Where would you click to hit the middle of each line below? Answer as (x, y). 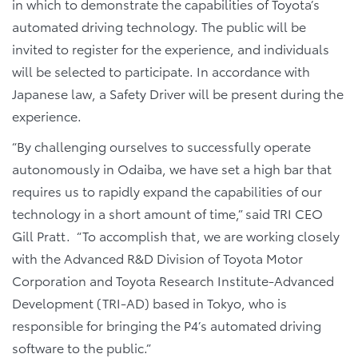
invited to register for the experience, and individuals (171, 49)
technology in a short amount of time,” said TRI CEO (167, 213)
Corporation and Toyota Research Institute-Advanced (173, 280)
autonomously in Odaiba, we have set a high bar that (172, 169)
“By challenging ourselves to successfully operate (161, 146)
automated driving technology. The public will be (159, 26)
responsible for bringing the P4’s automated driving (167, 325)
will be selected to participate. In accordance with (161, 71)
